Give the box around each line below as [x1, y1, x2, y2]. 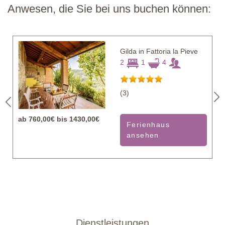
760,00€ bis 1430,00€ [29, 115, 99, 123]
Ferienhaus [127, 120, 170, 129]
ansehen [127, 131, 159, 139]
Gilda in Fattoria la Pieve [120, 47, 198, 55]
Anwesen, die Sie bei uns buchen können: [8, 2, 211, 15]
